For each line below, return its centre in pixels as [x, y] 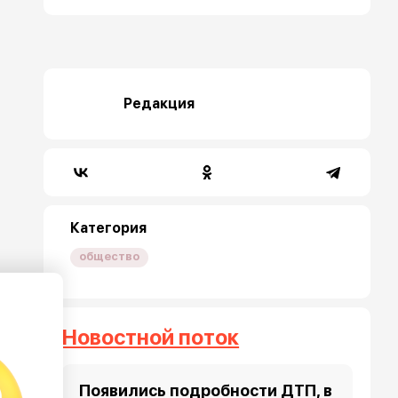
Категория [109, 228]
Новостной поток [151, 338]
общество [110, 257]
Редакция [159, 104]
